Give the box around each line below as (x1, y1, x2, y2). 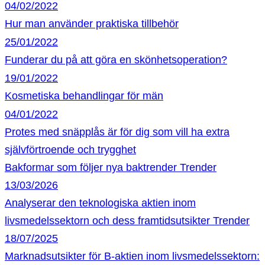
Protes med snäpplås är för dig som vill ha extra (5, 126, 230, 138)
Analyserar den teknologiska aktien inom (5, 197, 196, 209)
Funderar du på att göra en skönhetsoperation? (5, 54, 227, 66)
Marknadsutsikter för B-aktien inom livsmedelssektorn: (5, 250, 260, 262)
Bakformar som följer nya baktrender (5, 161, 177, 173)
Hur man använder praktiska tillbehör (5, 18, 179, 30)
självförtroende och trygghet (5, 144, 136, 156)
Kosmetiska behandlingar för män (5, 90, 163, 102)
